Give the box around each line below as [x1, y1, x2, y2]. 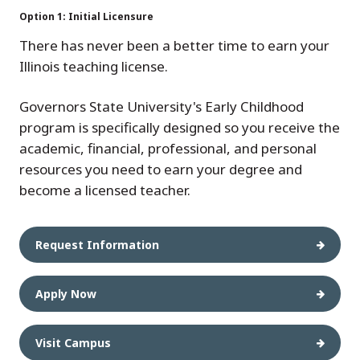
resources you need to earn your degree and [19, 160, 302, 178]
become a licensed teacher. [19, 181, 194, 199]
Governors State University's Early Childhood [19, 97, 304, 116]
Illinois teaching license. [19, 57, 168, 76]
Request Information [35, 237, 159, 252]
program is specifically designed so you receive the [19, 118, 340, 137]
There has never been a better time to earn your [19, 36, 329, 55]
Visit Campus [35, 335, 111, 350]
